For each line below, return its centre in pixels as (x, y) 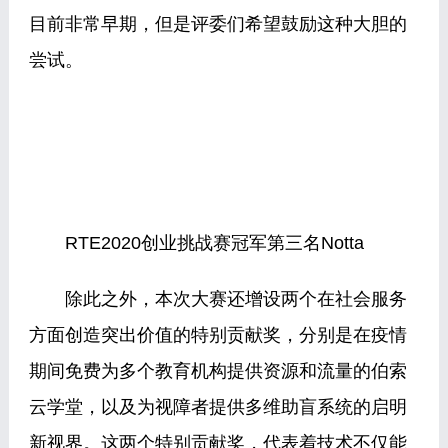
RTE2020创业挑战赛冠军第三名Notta (196, 243)
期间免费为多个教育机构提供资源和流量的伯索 (217, 371)
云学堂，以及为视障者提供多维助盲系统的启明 (217, 407)
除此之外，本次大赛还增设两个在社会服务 (217, 299)
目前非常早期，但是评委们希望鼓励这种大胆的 (217, 24)
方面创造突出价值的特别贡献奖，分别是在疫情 (217, 335)
